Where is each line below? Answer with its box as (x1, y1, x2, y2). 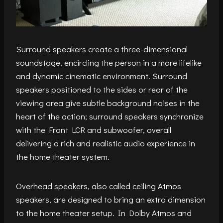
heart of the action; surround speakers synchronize (16, 110, 204, 122)
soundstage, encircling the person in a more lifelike (16, 56, 202, 68)
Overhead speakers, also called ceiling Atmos (16, 180, 181, 192)
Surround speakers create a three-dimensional (16, 43, 188, 55)
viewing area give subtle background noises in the (16, 97, 200, 109)
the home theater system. (16, 150, 110, 162)
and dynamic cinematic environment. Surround (16, 70, 187, 82)
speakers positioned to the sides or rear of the (16, 83, 188, 95)
